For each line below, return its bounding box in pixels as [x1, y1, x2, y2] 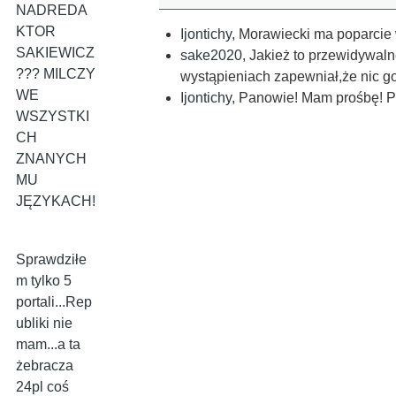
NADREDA [16, 3, 88, 19]
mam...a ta [16, 337, 80, 353]
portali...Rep [16, 294, 92, 310]
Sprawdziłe [16, 252, 87, 268]
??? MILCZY [16, 66, 95, 82]
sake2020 [180, 48, 242, 64]
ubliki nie [16, 316, 72, 331]
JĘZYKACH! [16, 194, 95, 209]
